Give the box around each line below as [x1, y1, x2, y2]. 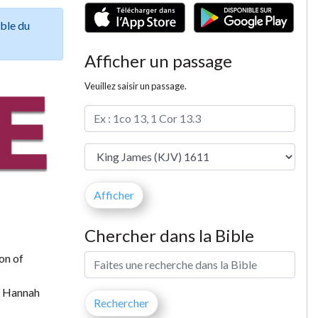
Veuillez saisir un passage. [84, 79, 187, 92]
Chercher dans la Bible [84, 224, 254, 246]
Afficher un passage [84, 50, 232, 71]
